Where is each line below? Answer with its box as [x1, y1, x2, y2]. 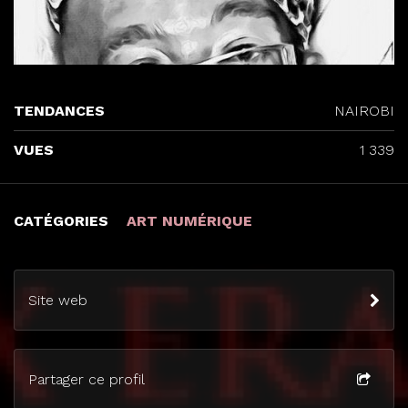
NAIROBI [334, 101, 394, 119]
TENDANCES [14, 101, 105, 119]
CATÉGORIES [14, 211, 113, 229]
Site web [28, 291, 87, 309]
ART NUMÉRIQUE [127, 211, 252, 229]
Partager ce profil [28, 370, 145, 388]
